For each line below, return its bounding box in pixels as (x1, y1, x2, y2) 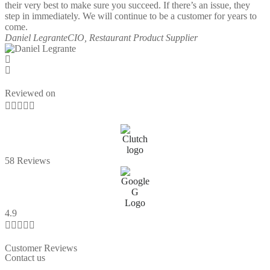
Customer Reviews (5, 243, 77, 254)
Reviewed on (5, 88, 55, 99)
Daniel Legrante (5, 33, 67, 43)
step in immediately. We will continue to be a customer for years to (5, 11, 257, 22)
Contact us (5, 253, 45, 263)
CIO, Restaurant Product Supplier (67, 33, 198, 43)
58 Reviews (5, 155, 50, 166)
